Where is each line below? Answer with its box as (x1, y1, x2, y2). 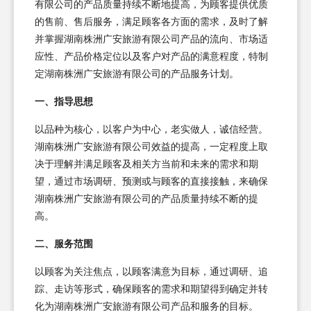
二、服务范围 (35, 238, 93, 249)
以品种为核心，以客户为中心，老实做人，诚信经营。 (35, 124, 268, 135)
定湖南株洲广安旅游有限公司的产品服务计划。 (35, 68, 239, 79)
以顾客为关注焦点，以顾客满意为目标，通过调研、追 (35, 266, 268, 277)
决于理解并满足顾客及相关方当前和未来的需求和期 (35, 158, 258, 169)
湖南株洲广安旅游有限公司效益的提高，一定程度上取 (35, 141, 268, 152)
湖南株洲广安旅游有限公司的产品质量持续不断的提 (35, 193, 258, 204)
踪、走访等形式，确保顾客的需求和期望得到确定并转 (35, 283, 268, 294)
